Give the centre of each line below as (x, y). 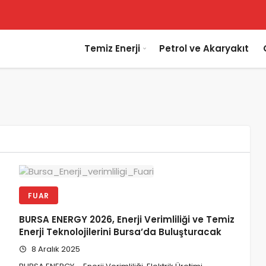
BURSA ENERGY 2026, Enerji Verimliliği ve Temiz (127, 220)
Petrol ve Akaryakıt (204, 48)
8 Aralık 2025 (55, 249)
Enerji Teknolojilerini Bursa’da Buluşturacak (121, 232)
